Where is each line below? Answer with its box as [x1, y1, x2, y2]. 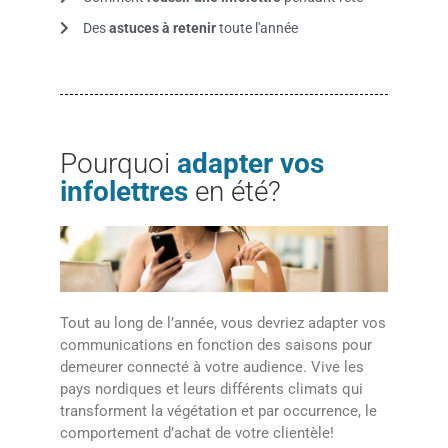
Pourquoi [60, 146, 177, 180]
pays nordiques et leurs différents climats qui [60, 379, 363, 398]
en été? [195, 174, 281, 208]
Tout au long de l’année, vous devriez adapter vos [60, 313, 386, 332]
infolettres [60, 174, 195, 208]
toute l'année [218, 19, 298, 36]
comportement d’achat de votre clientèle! [60, 423, 334, 442]
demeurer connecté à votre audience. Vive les [60, 357, 364, 376]
